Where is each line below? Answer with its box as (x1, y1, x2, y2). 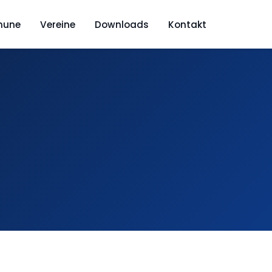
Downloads (95, 18, 149, 31)
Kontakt (168, 18, 206, 31)
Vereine (40, 18, 75, 31)
